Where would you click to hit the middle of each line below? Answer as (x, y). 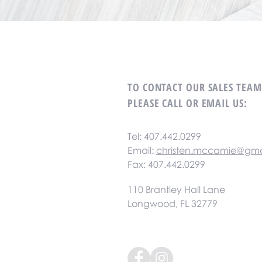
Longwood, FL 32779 (173, 204)
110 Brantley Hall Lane (176, 189)
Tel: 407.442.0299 (164, 136)
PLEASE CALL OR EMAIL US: (187, 103)
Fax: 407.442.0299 (166, 164)
